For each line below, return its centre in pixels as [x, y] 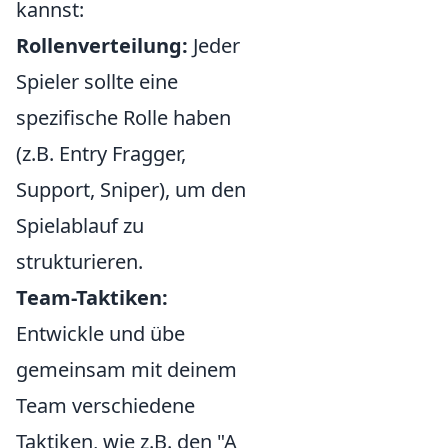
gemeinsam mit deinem [126, 369]
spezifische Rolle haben [123, 117]
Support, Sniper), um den [131, 189]
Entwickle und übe [100, 333]
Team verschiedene [105, 405]
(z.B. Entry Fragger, [101, 153]
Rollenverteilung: [102, 45]
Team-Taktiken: [92, 297]
